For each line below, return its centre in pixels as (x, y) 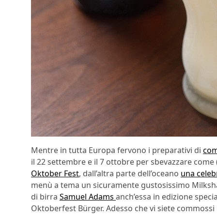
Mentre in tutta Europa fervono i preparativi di (117, 150)
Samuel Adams (88, 197)
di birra (45, 197)
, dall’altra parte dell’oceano (130, 174)
